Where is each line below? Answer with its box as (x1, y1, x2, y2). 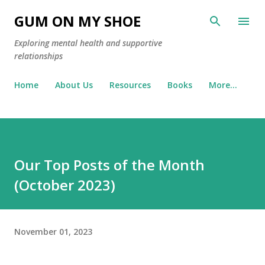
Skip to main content (91, 9, 174, 20)
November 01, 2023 (14, 225, 92, 237)
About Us (55, 79, 93, 91)
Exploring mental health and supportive (14, 37, 162, 49)
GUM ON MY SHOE (14, 11, 141, 31)
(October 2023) (14, 175, 115, 195)
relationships (14, 50, 63, 62)
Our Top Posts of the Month (14, 155, 205, 174)
